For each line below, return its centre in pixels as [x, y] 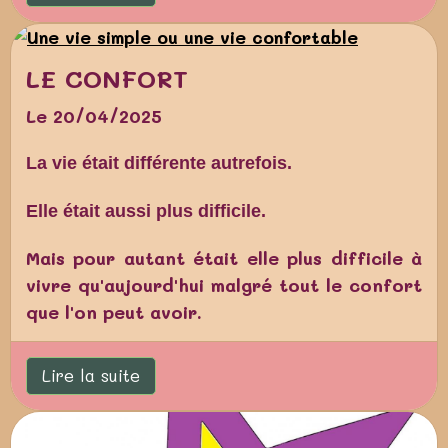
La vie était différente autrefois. [159, 162]
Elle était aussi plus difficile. [146, 210]
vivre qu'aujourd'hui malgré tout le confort [224, 284]
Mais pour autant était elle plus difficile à [224, 257]
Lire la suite [91, 375]
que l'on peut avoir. [114, 311]
